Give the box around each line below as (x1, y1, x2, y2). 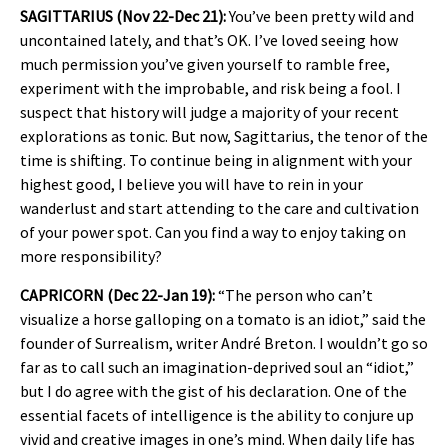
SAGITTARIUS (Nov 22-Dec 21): (20, 6, 226, 27)
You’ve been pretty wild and (226, 6, 414, 27)
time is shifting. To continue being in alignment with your (20, 150, 412, 171)
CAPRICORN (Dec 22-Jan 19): (20, 284, 218, 305)
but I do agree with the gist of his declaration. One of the (20, 380, 407, 401)
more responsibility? (20, 246, 162, 267)
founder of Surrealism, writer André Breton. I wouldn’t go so (20, 332, 428, 353)
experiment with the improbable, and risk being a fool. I (20, 78, 401, 99)
